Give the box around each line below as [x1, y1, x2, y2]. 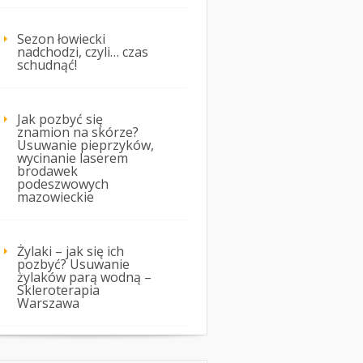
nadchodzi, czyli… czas [17, 43, 148, 62]
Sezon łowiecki [17, 30, 105, 49]
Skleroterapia [17, 281, 100, 300]
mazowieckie [17, 188, 94, 207]
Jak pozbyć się [17, 110, 103, 129]
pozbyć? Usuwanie [17, 255, 130, 274]
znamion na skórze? [17, 123, 139, 142]
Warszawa [17, 294, 79, 313]
